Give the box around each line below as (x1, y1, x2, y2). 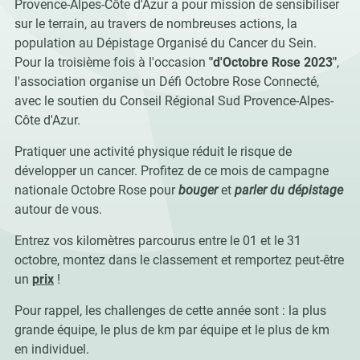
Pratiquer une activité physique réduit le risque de (14, 144, 292, 159)
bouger (178, 182, 218, 198)
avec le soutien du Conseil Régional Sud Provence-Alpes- (14, 93, 333, 108)
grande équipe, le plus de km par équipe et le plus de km (14, 322, 329, 337)
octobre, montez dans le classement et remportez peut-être (14, 252, 344, 268)
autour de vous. (14, 202, 102, 217)
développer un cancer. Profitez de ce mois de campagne (14, 163, 329, 178)
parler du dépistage (234, 182, 343, 198)
